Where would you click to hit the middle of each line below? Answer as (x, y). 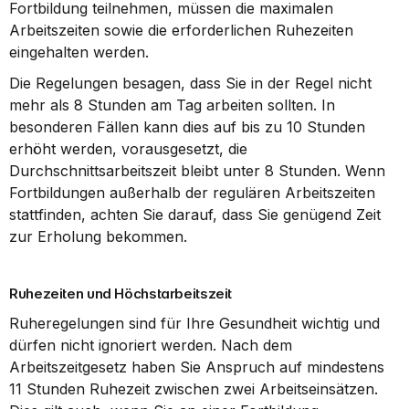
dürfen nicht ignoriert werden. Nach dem (151, 345)
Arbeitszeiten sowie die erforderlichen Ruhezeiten (181, 30)
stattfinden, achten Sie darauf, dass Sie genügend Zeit (195, 215)
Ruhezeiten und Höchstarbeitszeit (121, 294)
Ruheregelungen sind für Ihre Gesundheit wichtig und (194, 323)
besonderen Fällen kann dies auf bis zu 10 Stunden (187, 127)
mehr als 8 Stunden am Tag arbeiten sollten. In (172, 105)
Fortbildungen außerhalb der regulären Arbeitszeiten (192, 193)
